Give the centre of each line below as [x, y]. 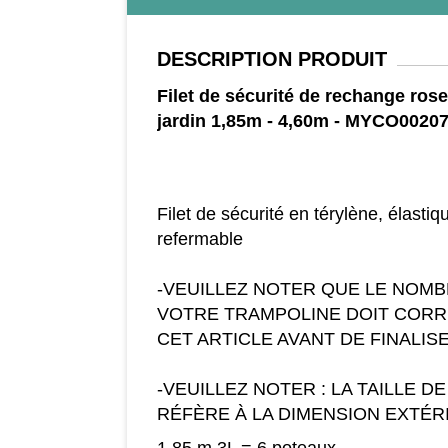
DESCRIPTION [224, 59]
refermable [199, 239]
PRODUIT [339, 59]
